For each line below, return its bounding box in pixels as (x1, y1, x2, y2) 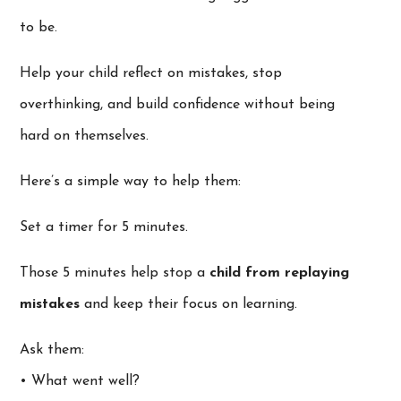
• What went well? (20, 373, 141, 388)
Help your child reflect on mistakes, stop (20, 65, 283, 81)
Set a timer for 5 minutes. (20, 219, 189, 235)
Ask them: (20, 342, 85, 357)
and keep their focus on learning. (80, 296, 298, 311)
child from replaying (209, 265, 350, 280)
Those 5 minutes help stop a (20, 265, 210, 280)
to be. (20, 20, 58, 35)
